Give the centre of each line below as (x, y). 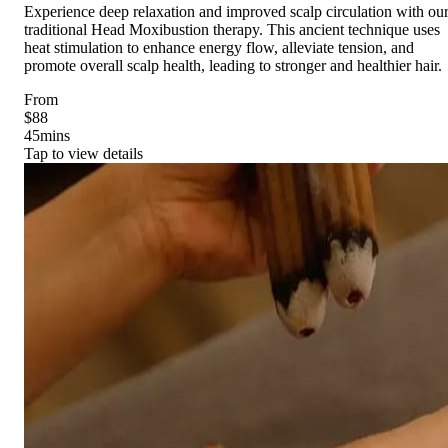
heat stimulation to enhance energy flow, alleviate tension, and (219, 47)
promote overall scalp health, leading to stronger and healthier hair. (233, 65)
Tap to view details (83, 153)
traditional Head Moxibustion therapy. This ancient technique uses (232, 29)
